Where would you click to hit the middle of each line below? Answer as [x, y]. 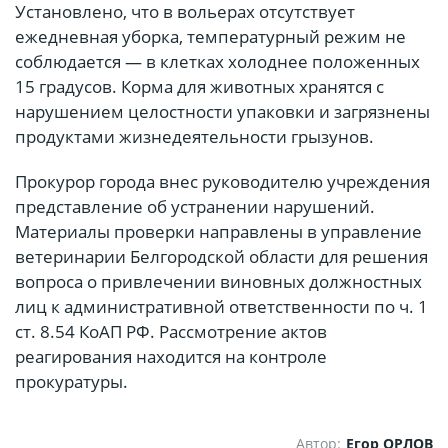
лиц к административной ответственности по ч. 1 [221, 307]
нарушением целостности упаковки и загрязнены [222, 112]
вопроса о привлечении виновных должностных [218, 282]
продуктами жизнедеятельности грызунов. [194, 137]
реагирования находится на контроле [171, 357]
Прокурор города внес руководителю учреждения [222, 182]
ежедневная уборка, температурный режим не [210, 37]
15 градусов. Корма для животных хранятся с [199, 87]
